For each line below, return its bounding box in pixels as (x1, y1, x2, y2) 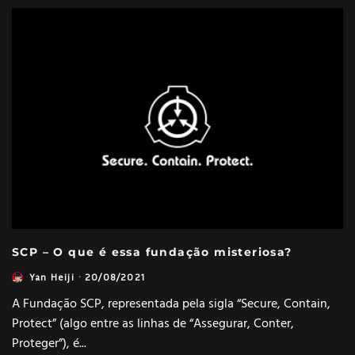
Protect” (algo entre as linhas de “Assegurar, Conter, (12, 314, 294, 335)
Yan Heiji (29, 271, 74, 284)
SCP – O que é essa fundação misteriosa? (12, 245, 292, 260)
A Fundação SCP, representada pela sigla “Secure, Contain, (12, 294, 330, 315)
